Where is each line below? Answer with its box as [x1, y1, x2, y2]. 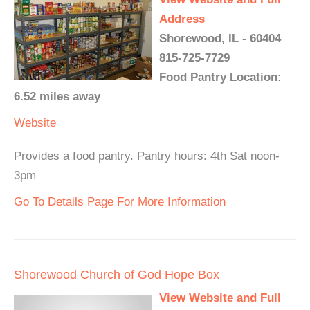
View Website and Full [159, 291, 281, 304]
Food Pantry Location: [159, 71, 282, 84]
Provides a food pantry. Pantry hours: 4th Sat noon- [14, 149, 280, 163]
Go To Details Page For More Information [14, 195, 226, 208]
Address [159, 12, 205, 26]
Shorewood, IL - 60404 [159, 32, 281, 45]
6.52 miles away [14, 90, 100, 103]
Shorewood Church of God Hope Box [14, 268, 219, 282]
